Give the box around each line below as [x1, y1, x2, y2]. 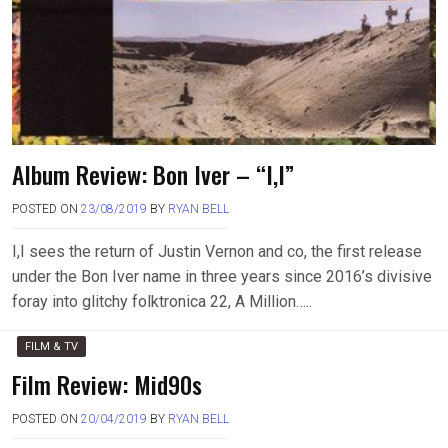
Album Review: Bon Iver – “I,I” [12, 156, 294, 192]
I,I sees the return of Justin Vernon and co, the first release [12, 242, 422, 261]
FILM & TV [25, 340, 78, 353]
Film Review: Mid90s [12, 366, 202, 402]
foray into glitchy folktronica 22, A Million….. [12, 292, 312, 311]
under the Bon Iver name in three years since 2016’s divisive [12, 267, 432, 286]
